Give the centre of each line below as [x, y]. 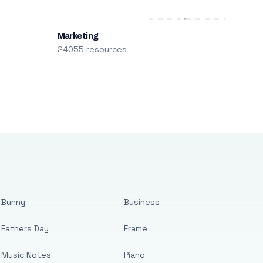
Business [142, 202]
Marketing [78, 36]
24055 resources [92, 49]
